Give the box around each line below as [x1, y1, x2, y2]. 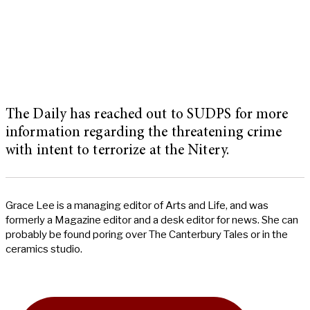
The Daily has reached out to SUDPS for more [6, 108, 289, 123]
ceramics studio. [6, 243, 82, 256]
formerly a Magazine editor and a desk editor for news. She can [6, 214, 298, 227]
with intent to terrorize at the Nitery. [6, 144, 229, 159]
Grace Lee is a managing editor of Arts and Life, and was [6, 199, 268, 212]
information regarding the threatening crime [6, 126, 282, 141]
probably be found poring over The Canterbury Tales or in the [6, 228, 288, 241]
